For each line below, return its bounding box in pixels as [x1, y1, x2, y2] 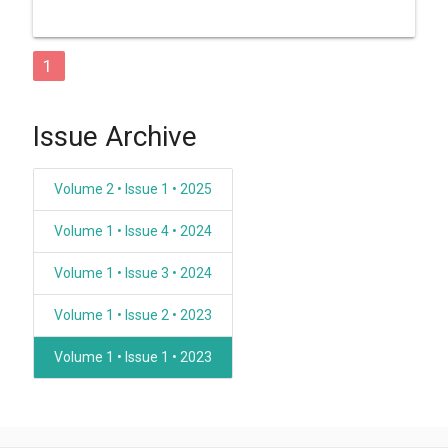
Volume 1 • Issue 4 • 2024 [53, 223, 212, 240]
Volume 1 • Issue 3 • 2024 [53, 265, 212, 282]
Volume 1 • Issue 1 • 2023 [53, 349, 212, 366]
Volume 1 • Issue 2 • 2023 [53, 307, 212, 324]
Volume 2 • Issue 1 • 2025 [53, 181, 212, 198]
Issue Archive [32, 119, 197, 153]
